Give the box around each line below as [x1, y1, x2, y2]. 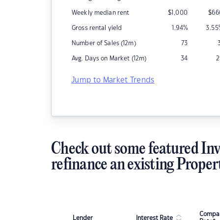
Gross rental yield [72, 25, 122, 31]
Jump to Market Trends [71, 77, 155, 84]
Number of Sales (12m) [72, 40, 136, 46]
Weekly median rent [72, 10, 130, 16]
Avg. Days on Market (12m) [72, 55, 147, 61]
